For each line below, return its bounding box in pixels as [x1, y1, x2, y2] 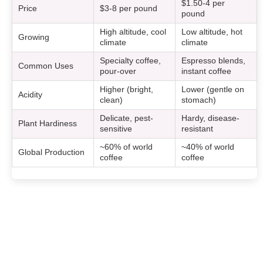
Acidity [18, 90, 43, 99]
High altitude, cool [100, 27, 167, 36]
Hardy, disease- [181, 113, 240, 123]
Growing [18, 32, 50, 42]
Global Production [18, 147, 85, 157]
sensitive [100, 124, 133, 133]
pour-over [100, 66, 137, 76]
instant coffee [181, 66, 232, 76]
